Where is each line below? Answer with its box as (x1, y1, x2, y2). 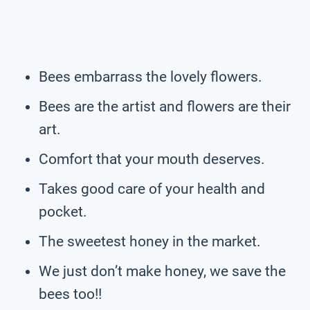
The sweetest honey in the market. (39, 232, 261, 250)
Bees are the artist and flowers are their (39, 98, 291, 115)
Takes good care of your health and (39, 180, 265, 197)
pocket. (39, 203, 87, 220)
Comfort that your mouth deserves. (39, 150, 265, 167)
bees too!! (39, 285, 102, 302)
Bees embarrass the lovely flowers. (39, 68, 262, 85)
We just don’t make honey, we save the (39, 262, 286, 280)
